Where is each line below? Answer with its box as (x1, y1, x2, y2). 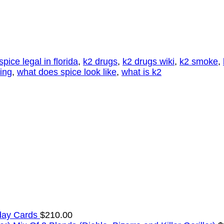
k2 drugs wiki (122, 56, 174, 67)
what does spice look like (17, 67, 116, 77)
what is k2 (121, 67, 161, 77)
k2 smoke (179, 56, 218, 67)
